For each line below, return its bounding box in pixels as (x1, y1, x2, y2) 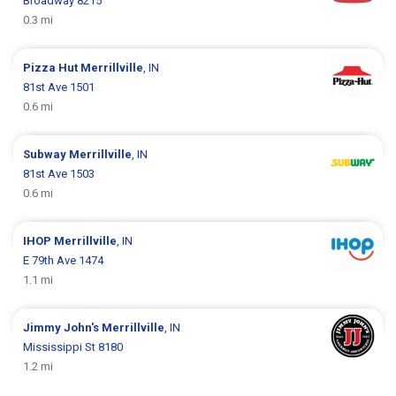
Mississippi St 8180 (23, 340, 124, 354)
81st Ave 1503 (23, 167, 95, 181)
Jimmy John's (23, 321, 103, 335)
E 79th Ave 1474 (23, 254, 104, 268)
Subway (23, 148, 70, 162)
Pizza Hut (23, 61, 81, 75)
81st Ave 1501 (23, 80, 95, 95)
